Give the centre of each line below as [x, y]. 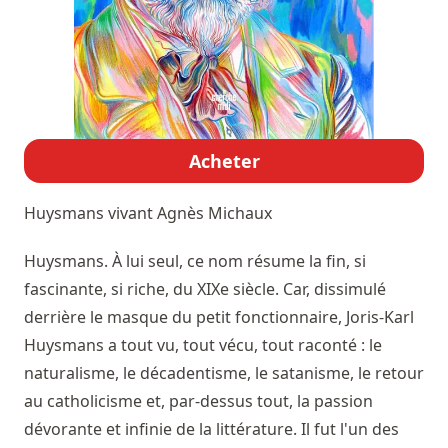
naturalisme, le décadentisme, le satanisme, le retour [224, 373]
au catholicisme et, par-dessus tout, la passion [198, 401]
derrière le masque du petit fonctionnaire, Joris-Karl [219, 317]
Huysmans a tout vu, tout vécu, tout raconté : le [203, 345]
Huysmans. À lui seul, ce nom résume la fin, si [195, 261]
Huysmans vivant [90, 213]
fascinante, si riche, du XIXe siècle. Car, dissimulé [205, 289]
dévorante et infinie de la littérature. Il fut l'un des [211, 429]
